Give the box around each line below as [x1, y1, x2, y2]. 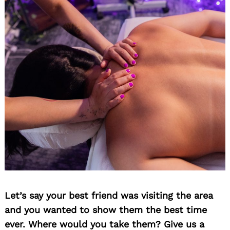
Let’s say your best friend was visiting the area [5, 189, 213, 201]
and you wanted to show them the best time [5, 204, 207, 215]
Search [26, 72, 44, 79]
